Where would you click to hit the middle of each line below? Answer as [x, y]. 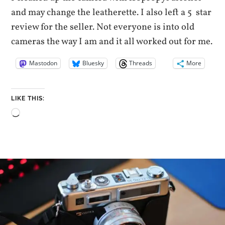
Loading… [40, 114]
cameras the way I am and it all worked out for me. [112, 41]
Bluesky [93, 63]
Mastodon [43, 63]
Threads [141, 63]
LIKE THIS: [28, 99]
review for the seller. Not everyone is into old [103, 27]
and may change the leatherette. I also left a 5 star [111, 12]
